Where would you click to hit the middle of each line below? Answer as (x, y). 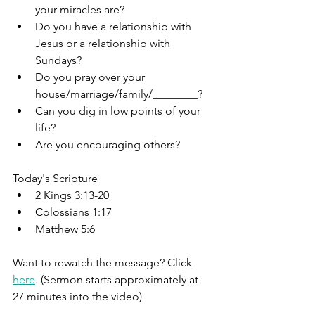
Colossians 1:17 (73, 212)
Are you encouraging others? (108, 144)
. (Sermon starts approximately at (118, 279)
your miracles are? (80, 9)
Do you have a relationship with (115, 26)
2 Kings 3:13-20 (72, 195)
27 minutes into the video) (77, 296)
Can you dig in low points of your (119, 111)
